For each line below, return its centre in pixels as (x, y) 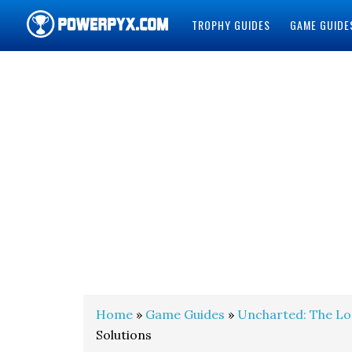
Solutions (124, 335)
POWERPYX (69, 70)
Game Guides (185, 314)
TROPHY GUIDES (231, 25)
